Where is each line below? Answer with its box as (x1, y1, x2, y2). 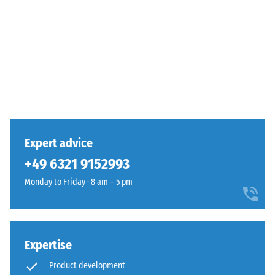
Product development (49, 260, 125, 271)
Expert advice (25, 136, 93, 151)
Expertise (25, 238, 72, 253)
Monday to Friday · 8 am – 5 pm (25, 177, 133, 188)
